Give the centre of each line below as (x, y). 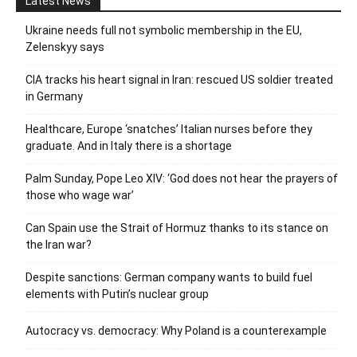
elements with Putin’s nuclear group (117, 294)
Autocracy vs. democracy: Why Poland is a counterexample (176, 331)
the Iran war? (59, 245)
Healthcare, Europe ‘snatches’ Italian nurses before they (169, 129)
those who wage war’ (80, 196)
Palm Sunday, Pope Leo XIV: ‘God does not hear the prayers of (182, 179)
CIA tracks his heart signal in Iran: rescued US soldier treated (179, 80)
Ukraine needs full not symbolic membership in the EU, (164, 31)
